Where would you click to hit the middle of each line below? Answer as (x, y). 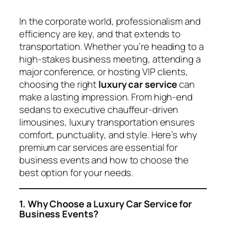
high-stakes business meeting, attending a (110, 59)
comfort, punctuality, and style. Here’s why (108, 134)
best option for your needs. (76, 172)
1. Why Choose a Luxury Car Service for (106, 204)
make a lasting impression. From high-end (106, 97)
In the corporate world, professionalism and (110, 21)
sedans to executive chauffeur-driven (99, 109)
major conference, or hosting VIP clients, (104, 71)
